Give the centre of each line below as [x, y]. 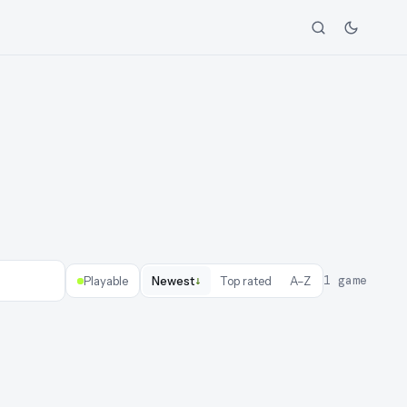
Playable [106, 281]
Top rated [246, 281]
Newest [173, 281]
